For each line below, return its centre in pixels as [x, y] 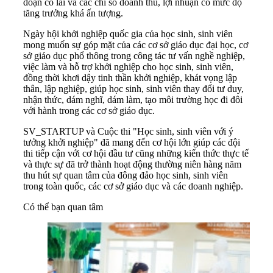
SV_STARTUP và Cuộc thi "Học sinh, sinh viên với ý [128, 131]
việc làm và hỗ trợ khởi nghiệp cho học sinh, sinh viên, [128, 66]
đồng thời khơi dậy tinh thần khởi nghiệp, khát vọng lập [130, 77]
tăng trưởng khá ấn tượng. [73, 13]
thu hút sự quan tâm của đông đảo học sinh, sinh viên [126, 175]
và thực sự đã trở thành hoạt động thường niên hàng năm [132, 164]
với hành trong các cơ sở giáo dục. [89, 110]
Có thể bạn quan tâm [63, 207]
